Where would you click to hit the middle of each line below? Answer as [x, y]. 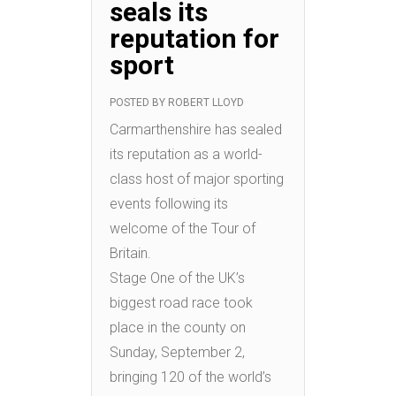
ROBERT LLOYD [206, 103]
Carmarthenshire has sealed [196, 130]
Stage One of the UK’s [177, 278]
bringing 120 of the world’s [190, 377]
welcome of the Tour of [183, 229]
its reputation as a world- [186, 155]
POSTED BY [139, 103]
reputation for [194, 39]
